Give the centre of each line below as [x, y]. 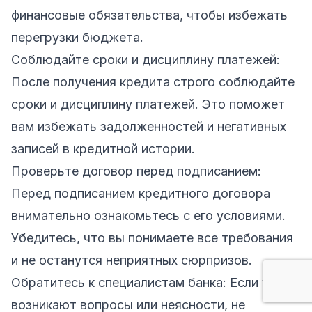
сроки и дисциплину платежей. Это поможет [148, 104]
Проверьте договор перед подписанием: [136, 171]
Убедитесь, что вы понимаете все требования [152, 237]
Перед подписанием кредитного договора [141, 193]
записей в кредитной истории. [103, 148]
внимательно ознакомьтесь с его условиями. [148, 215]
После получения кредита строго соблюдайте [153, 81]
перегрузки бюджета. [77, 37]
